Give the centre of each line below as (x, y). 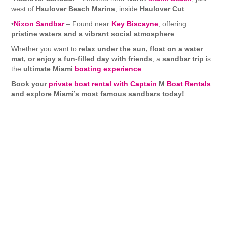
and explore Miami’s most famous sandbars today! (98, 94)
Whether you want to (45, 49)
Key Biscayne (135, 24)
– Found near (88, 24)
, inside (127, 9)
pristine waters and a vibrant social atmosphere (93, 34)
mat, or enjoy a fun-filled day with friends (82, 59)
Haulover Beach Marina (75, 9)
